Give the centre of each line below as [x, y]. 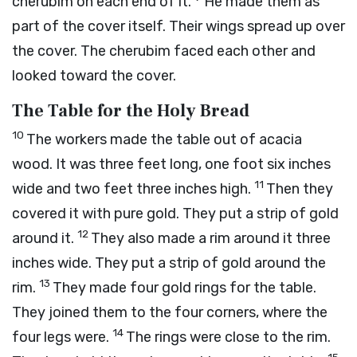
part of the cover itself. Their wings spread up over [178, 26]
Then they [300, 189]
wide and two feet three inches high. [133, 189]
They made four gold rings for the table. [184, 288]
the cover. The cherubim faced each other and [164, 51]
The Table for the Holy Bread [131, 111]
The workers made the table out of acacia [164, 139]
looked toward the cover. [94, 76]
